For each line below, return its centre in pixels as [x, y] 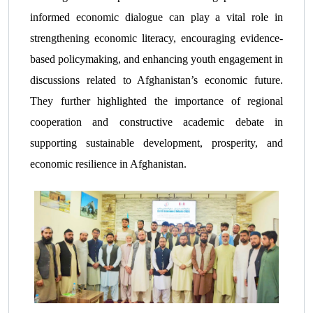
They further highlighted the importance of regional [156, 101]
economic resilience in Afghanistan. [108, 164]
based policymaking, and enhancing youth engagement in [156, 59]
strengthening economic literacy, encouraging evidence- [156, 38]
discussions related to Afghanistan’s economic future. [156, 80]
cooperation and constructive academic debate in [156, 122]
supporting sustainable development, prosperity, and [156, 143]
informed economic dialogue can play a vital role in [156, 17]
